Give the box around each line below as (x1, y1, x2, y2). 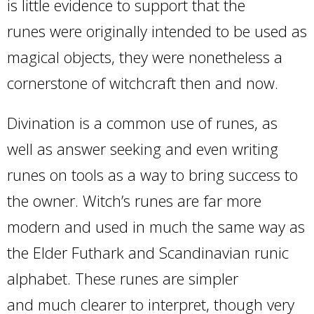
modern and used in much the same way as (7, 216, 305, 238)
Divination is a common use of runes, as (7, 112, 278, 134)
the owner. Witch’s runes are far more (7, 190, 261, 212)
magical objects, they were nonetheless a (7, 46, 282, 68)
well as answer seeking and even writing (7, 138, 278, 160)
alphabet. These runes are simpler (7, 268, 238, 289)
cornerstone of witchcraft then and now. (7, 72, 278, 94)
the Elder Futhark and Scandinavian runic (7, 242, 289, 264)
